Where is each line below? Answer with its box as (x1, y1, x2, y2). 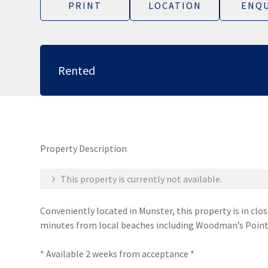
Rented (58, 63, 96, 78)
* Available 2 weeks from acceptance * (40, 248, 195, 260)
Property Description (40, 142, 127, 154)
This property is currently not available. (59, 173, 223, 185)
